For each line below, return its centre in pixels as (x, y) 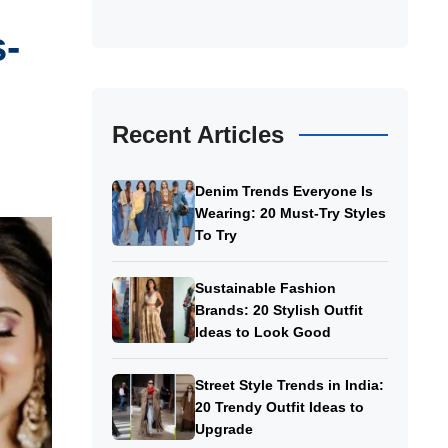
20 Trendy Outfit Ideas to (279, 407)
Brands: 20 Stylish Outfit (278, 310)
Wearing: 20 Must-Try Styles (290, 213)
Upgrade (225, 429)
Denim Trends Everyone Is (283, 191)
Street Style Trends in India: (289, 385)
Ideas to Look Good (262, 332)
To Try (215, 235)
